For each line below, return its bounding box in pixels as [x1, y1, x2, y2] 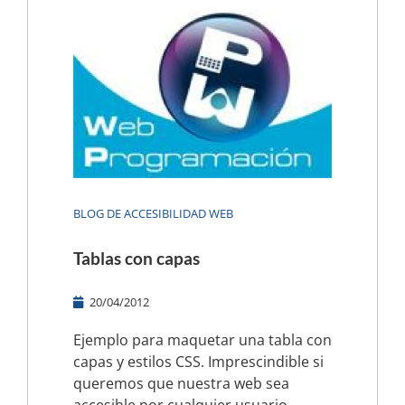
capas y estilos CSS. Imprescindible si [73, 351, 324, 372]
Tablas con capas [73, 247, 200, 268]
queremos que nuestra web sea [73, 372, 289, 393]
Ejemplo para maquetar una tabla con [73, 329, 332, 350]
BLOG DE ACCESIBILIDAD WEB [73, 204, 233, 221]
